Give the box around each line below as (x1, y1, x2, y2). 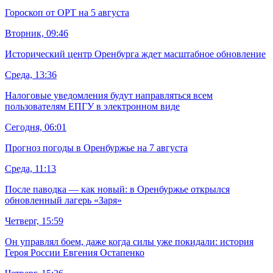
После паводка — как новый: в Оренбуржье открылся (5, 184, 230, 195)
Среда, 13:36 (5, 69, 57, 80)
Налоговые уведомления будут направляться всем (5, 90, 213, 101)
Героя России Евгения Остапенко (5, 247, 144, 258)
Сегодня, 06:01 (5, 122, 66, 133)
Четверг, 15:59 (5, 216, 63, 227)
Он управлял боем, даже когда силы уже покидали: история (5, 236, 253, 247)
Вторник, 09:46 (5, 28, 68, 39)
